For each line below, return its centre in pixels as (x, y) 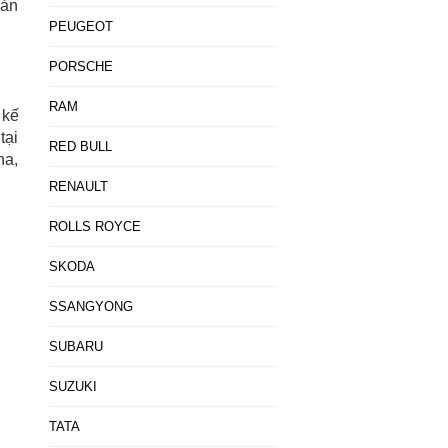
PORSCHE (80, 66)
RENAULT (78, 186)
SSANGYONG (90, 306)
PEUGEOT (80, 26)
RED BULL (80, 146)
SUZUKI (72, 386)
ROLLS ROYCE (94, 226)
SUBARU (75, 346)
